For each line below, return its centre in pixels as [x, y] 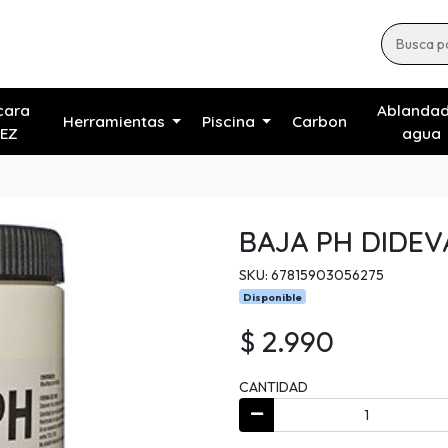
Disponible [273, 297]
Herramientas [113, 122]
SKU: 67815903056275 [311, 275]
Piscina [228, 122]
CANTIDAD [273, 387]
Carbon [319, 122]
